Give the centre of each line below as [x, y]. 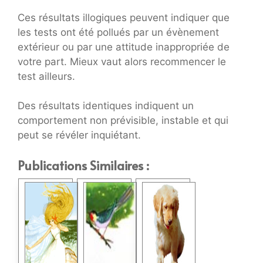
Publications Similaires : [83, 165]
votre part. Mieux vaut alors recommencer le [122, 61]
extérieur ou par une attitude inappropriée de [124, 47]
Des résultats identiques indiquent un [106, 106]
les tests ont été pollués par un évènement [118, 32]
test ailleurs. [46, 76]
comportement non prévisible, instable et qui [123, 120]
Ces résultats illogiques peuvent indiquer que [124, 17]
